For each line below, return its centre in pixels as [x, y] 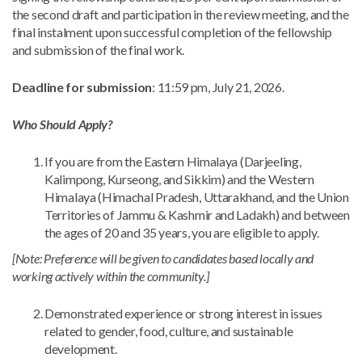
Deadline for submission [82, 87]
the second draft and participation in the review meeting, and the [181, 14]
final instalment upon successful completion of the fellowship [172, 32]
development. [81, 349]
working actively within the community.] [111, 276]
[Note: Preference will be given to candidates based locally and [163, 258]
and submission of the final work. [99, 50]
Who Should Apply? [62, 124]
